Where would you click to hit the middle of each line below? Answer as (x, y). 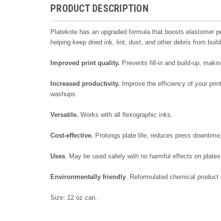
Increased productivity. (85, 83)
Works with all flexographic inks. (126, 114)
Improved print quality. (86, 63)
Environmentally (75, 177)
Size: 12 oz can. (74, 197)
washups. (64, 94)
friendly (114, 177)
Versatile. (64, 114)
